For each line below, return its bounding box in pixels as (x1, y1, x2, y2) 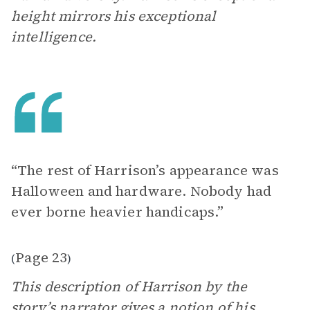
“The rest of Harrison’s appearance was (11, 161, 279, 180)
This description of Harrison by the (11, 277, 248, 296)
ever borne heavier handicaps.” (11, 202, 224, 221)
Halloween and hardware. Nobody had (11, 181, 272, 201)
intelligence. (11, 27, 96, 46)
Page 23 (15, 248, 68, 267)
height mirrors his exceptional (11, 6, 217, 26)
